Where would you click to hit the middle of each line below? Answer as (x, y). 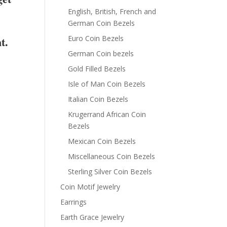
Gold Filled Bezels (97, 69)
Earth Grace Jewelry (92, 217)
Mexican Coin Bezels (102, 141)
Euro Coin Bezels (96, 38)
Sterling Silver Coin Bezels (110, 172)
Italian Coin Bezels (98, 99)
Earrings (74, 202)
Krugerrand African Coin (107, 114)
